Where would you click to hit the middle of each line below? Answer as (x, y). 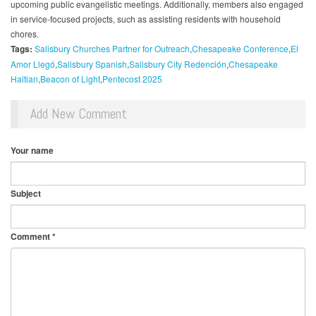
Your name (32, 151)
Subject (26, 194)
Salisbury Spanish (92, 64)
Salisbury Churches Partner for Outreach (112, 49)
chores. (25, 34)
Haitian (24, 79)
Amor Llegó (33, 64)
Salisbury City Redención (178, 64)
